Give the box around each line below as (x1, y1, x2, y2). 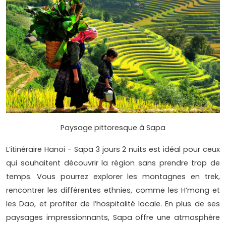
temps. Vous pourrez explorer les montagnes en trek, (6, 171, 220, 182)
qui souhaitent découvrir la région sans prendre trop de (6, 157, 220, 168)
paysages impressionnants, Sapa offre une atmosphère (6, 212, 220, 222)
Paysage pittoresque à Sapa (61, 122, 165, 133)
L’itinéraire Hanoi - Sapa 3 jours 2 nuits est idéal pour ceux (6, 144, 220, 154)
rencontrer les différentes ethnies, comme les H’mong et (6, 185, 220, 195)
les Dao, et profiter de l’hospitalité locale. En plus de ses (6, 198, 220, 209)
